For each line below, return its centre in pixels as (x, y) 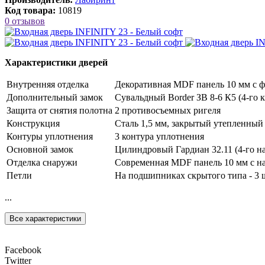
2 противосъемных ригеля (168, 111)
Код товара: (30, 11)
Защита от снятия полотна (59, 111)
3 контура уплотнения (159, 137)
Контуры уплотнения (50, 137)
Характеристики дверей (56, 63)
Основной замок (40, 150)
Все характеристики (45, 219)
